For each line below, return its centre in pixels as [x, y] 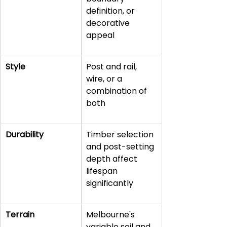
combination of [118, 91]
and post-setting [121, 147]
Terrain [20, 215]
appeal [100, 35]
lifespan [103, 171]
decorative [109, 23]
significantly [110, 183]
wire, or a [105, 79]
